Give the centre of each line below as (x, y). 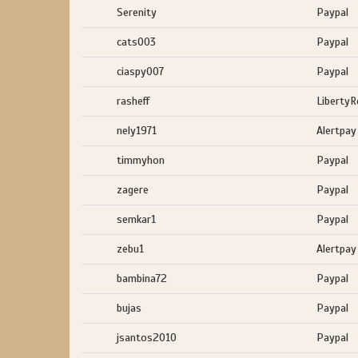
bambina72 (142, 278)
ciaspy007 (140, 72)
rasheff (133, 101)
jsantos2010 (147, 338)
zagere (133, 190)
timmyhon (141, 160)
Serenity (137, 12)
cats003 (136, 42)
